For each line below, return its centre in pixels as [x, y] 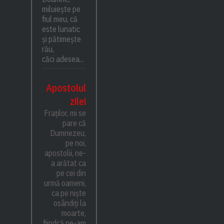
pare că [74, 123]
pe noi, [76, 143]
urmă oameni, [65, 183]
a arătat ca [69, 163]
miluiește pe [61, 9]
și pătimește [61, 39]
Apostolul [66, 88]
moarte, [74, 213]
